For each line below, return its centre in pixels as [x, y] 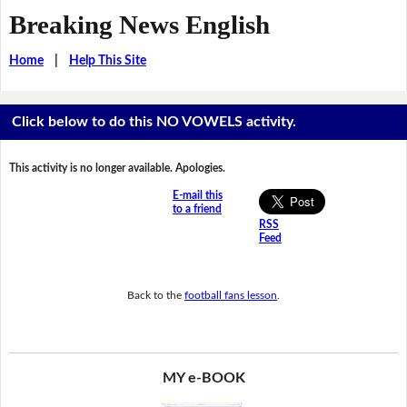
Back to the [156, 295]
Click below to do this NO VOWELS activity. [154, 122]
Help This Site [107, 60]
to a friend [197, 209]
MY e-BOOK [203, 378]
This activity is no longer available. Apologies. [117, 169]
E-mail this [197, 196]
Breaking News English [139, 24]
